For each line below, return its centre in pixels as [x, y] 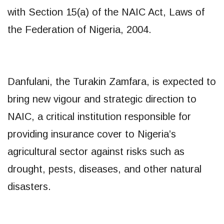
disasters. [29, 186]
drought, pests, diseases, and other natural [104, 169]
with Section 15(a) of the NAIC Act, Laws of [106, 12]
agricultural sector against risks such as [96, 151]
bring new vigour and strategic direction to [102, 99]
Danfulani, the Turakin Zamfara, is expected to [112, 81]
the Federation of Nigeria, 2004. [79, 29]
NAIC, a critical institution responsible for [99, 116]
